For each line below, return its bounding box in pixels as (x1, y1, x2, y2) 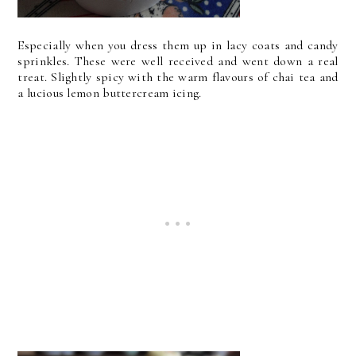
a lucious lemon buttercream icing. (17, 85, 202, 101)
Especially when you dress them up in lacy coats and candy (17, 37, 339, 53)
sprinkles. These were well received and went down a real (17, 53, 339, 69)
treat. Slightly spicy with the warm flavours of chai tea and (17, 69, 339, 85)
